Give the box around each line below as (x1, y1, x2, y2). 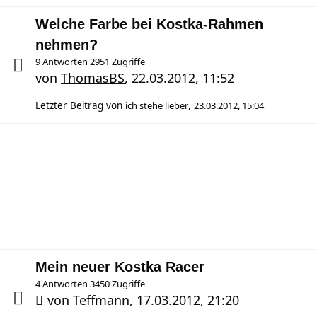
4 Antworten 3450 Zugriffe (35, 277, 145, 290)
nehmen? (35, 37, 98, 52)
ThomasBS (61, 69, 125, 86)
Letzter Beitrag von (35, 99, 122, 112)
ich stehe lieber (125, 99, 188, 112)
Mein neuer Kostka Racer (35, 259, 204, 275)
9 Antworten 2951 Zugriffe (35, 55, 145, 68)
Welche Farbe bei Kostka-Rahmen (35, 16, 263, 32)
